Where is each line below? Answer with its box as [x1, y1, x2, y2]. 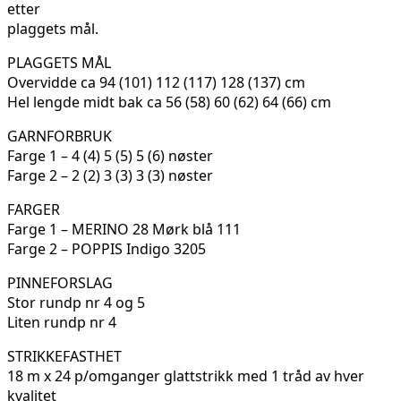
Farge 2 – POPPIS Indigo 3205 [7, 238, 206, 259]
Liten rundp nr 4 [7, 311, 116, 332]
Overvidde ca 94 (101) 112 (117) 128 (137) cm [7, 72, 305, 92]
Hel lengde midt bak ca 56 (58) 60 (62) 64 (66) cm [7, 91, 331, 112]
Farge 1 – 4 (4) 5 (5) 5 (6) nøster [7, 145, 213, 166]
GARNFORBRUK [7, 125, 112, 146]
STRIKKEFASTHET [7, 346, 122, 366]
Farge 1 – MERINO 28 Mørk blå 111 [7, 218, 241, 239]
